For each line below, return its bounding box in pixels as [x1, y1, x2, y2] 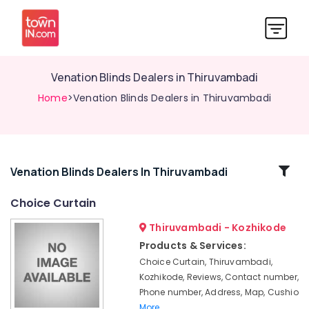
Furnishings [10, 236, 61, 248]
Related [22, 162, 72, 179]
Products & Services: [139, 239, 246, 252]
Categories [11, 179, 83, 196]
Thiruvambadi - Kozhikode [146, 221, 287, 235]
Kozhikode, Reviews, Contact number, [139, 271, 299, 283]
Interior [10, 222, 40, 234]
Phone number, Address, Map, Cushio [139, 286, 299, 298]
